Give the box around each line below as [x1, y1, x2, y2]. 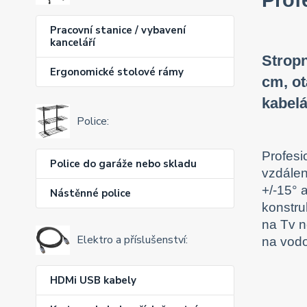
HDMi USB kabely [50, 273, 136, 288]
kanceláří [50, 35, 95, 49]
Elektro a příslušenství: [77, 232, 188, 248]
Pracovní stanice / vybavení [50, 23, 186, 37]
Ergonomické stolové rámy [50, 64, 184, 79]
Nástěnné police [50, 186, 131, 200]
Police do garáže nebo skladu [50, 156, 197, 171]
